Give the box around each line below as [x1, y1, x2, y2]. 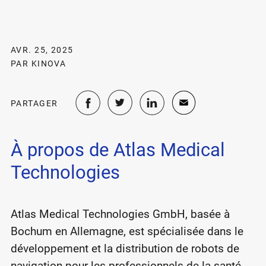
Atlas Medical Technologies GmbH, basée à [10, 207, 230, 221]
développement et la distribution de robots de [10, 241, 239, 255]
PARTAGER [10, 99, 58, 109]
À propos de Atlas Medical [10, 138, 225, 161]
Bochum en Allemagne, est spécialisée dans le [10, 224, 243, 238]
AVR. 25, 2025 [10, 45, 74, 55]
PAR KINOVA [10, 58, 66, 68]
